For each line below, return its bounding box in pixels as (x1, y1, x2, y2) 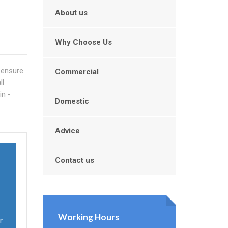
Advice (54, 126, 80, 135)
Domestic (54, 97, 89, 106)
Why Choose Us (54, 38, 112, 47)
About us (54, 8, 88, 17)
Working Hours (58, 212, 119, 222)
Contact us (54, 156, 94, 165)
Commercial (54, 67, 99, 76)
